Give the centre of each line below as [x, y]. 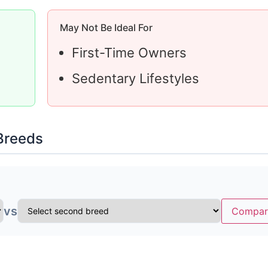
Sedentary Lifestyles [135, 78]
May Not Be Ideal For [106, 27]
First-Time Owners [129, 52]
